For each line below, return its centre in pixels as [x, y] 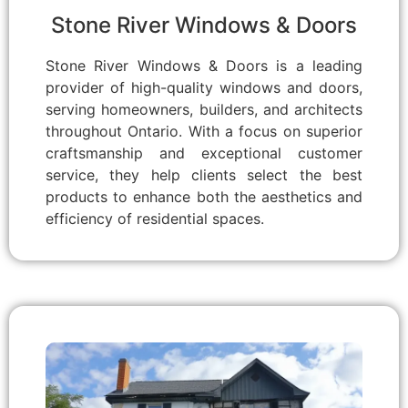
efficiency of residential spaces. [155, 218]
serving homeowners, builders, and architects [204, 109]
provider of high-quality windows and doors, [204, 87]
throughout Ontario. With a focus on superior [204, 131]
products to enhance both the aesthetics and [204, 196]
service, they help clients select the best [204, 174]
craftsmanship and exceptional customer [204, 153]
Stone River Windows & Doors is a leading [204, 65]
